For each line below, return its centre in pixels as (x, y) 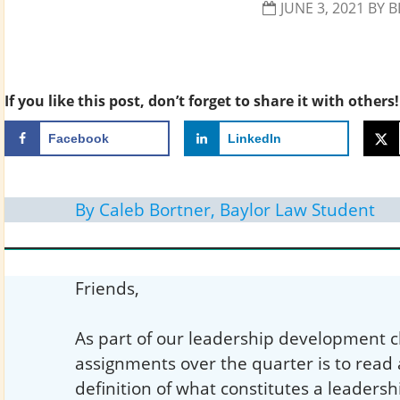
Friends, (107, 288)
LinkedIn (254, 139)
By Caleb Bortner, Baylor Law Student (225, 209)
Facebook (79, 139)
